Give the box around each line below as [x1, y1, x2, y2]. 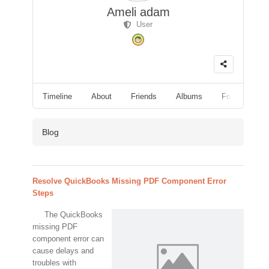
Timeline [43, 91, 72, 101]
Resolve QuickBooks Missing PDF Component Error [32, 176, 226, 186]
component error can [32, 234, 104, 243]
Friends [131, 91, 157, 101]
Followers [222, 91, 255, 101]
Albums [176, 91, 202, 101]
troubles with [32, 258, 76, 267]
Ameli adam [106, 5, 170, 19]
